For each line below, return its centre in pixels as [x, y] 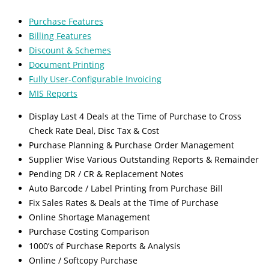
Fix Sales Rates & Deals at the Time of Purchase [124, 203]
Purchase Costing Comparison [89, 232]
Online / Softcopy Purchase [83, 261]
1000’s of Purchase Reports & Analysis [105, 246]
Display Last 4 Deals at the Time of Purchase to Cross [135, 116]
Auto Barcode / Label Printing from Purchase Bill [126, 189]
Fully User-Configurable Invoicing [95, 79]
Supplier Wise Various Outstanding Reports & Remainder [144, 160]
